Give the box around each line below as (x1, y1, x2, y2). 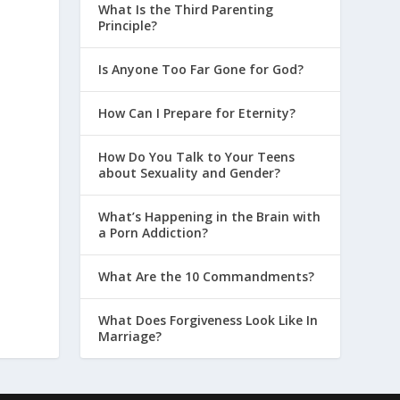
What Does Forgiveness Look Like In (98, 311, 319, 329)
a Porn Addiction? (98, 223, 209, 241)
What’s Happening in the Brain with (98, 207, 321, 225)
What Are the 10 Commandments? (98, 267, 315, 285)
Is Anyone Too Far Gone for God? (98, 60, 304, 78)
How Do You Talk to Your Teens (98, 147, 296, 165)
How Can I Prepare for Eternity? (98, 104, 296, 121)
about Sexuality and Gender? (98, 163, 281, 181)
